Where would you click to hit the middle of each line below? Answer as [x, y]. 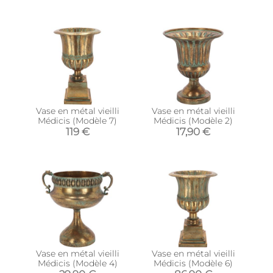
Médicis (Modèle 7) [77, 120]
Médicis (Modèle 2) [193, 120]
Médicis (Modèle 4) [77, 263]
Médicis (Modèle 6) [193, 263]
